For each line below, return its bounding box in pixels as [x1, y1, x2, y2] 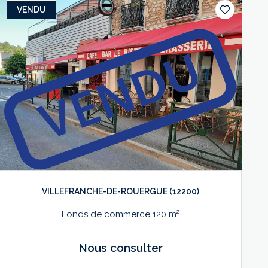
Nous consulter [78, 240, 163, 254]
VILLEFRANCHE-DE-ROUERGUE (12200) [41, 187, 199, 197]
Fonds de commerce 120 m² [168, 208, 179, 220]
